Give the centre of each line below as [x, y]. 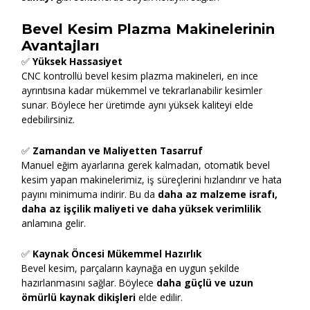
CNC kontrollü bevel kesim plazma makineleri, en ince [140, 75]
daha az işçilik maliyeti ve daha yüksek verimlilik [142, 208]
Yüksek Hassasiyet [78, 61]
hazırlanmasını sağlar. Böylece [89, 283]
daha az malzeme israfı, [218, 194]
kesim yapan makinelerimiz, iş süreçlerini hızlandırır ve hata [152, 179]
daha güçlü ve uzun [205, 283]
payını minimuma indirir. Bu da [90, 194]
